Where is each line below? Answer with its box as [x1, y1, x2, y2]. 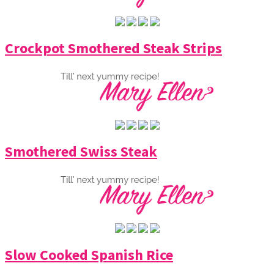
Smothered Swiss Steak [5, 141, 157, 161]
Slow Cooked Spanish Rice [5, 245, 173, 264]
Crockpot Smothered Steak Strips [5, 38, 222, 57]
